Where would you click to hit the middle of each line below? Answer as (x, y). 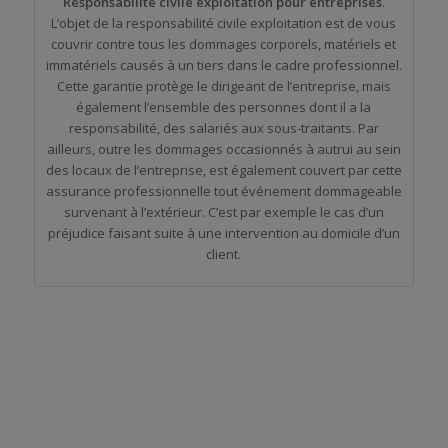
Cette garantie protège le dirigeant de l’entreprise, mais (223, 86)
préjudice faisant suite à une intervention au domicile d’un (223, 233)
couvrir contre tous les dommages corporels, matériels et (224, 44)
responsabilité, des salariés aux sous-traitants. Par (223, 128)
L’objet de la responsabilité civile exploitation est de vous (224, 23)
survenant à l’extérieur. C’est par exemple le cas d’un (223, 212)
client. (224, 254)
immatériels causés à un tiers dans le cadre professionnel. (223, 65)
